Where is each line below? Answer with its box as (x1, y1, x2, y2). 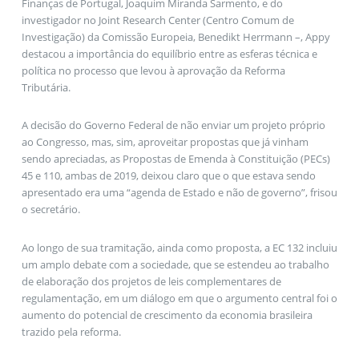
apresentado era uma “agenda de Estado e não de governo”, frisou (21, 185, 337, 200)
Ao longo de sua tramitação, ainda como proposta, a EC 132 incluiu (21, 240, 337, 255)
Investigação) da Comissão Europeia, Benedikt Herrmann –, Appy (21, 29, 330, 44)
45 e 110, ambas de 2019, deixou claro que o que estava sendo (21, 168, 316, 184)
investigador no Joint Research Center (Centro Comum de (21, 12, 294, 27)
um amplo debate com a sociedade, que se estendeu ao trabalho (21, 256, 329, 272)
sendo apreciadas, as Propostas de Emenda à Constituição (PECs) (21, 151, 330, 167)
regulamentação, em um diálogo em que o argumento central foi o (21, 290, 337, 305)
